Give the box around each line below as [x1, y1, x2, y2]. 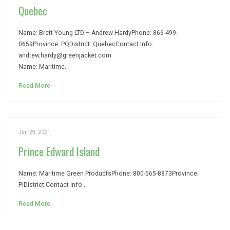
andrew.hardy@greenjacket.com [18, 52, 111, 59]
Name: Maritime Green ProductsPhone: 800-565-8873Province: [18, 170, 199, 177]
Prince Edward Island [18, 143, 100, 159]
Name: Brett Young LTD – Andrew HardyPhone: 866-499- [18, 29, 178, 36]
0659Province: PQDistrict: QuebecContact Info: [18, 41, 154, 48]
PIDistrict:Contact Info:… [18, 181, 88, 188]
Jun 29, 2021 [18, 129, 50, 136]
